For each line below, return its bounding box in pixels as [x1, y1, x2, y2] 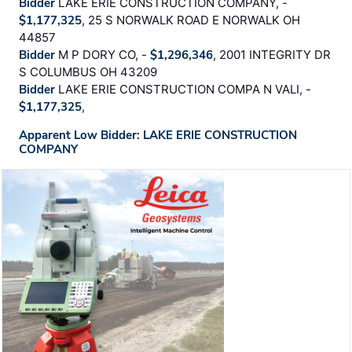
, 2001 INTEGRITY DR [213, 47, 331, 63]
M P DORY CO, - [58, 47, 150, 63]
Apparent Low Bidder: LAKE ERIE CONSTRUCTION [19, 127, 297, 144]
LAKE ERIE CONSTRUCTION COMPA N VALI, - [58, 82, 311, 97]
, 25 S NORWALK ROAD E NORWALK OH [82, 13, 300, 28]
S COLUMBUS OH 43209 [19, 64, 157, 80]
